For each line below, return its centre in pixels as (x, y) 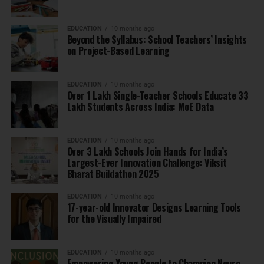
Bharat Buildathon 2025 (113, 174)
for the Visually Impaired (114, 218)
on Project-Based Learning (118, 50)
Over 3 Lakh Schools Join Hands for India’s (147, 151)
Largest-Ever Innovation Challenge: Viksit (147, 162)
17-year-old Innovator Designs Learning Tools (154, 207)
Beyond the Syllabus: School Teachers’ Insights (157, 39)
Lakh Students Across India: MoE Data (141, 106)
